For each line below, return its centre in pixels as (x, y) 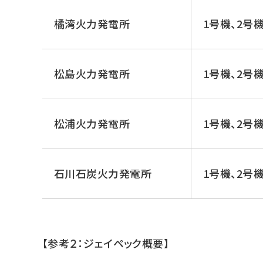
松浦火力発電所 (92, 123)
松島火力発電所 (92, 73)
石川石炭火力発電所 (103, 173)
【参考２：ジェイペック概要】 (106, 243)
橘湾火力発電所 (92, 23)
